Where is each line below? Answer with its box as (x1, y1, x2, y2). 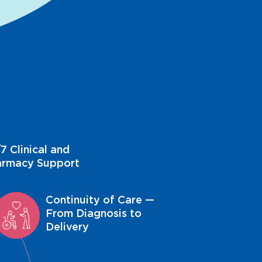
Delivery (45, 220, 89, 233)
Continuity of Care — (45, 194, 154, 206)
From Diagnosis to (45, 207, 142, 220)
